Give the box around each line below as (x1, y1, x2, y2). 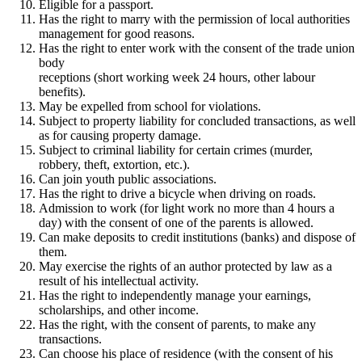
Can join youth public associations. (39, 172, 217, 187)
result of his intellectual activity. (39, 274, 199, 288)
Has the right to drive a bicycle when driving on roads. (39, 187, 316, 201)
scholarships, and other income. (39, 303, 199, 318)
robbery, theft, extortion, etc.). (39, 158, 190, 172)
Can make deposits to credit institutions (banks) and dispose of (39, 230, 356, 245)
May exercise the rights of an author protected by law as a (39, 259, 332, 274)
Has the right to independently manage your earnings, (39, 288, 311, 303)
